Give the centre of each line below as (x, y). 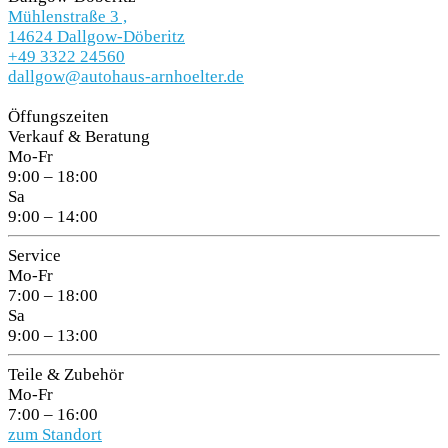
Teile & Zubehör (66, 374)
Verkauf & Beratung (79, 136)
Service (34, 255)
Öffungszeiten (58, 116)
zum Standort (55, 434)
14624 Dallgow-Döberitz (96, 36)
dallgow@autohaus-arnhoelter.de (126, 76)
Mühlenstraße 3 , (67, 16)
